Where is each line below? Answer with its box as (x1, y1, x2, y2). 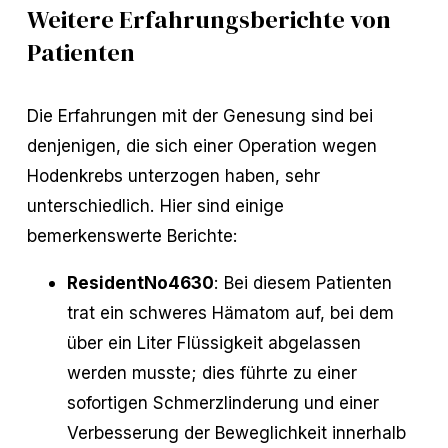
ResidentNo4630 (66, 271, 214, 293)
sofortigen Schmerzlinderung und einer (66, 391, 379, 413)
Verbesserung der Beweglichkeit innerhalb (66, 421, 406, 443)
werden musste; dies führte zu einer (66, 361, 357, 383)
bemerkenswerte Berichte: (26, 224, 238, 246)
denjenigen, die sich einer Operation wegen (26, 134, 377, 156)
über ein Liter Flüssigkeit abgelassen (66, 331, 361, 353)
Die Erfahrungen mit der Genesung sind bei (26, 104, 373, 126)
